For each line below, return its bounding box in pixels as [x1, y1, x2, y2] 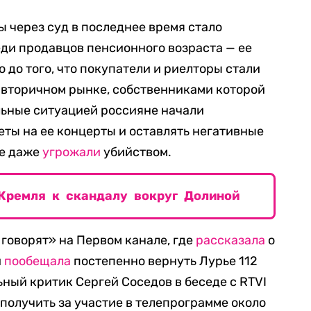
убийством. [101, 144, 171, 160]
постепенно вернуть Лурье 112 [71, 253, 258, 269]
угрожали [42, 144, 101, 160]
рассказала [196, 233, 265, 249]
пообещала [4, 253, 71, 269]
